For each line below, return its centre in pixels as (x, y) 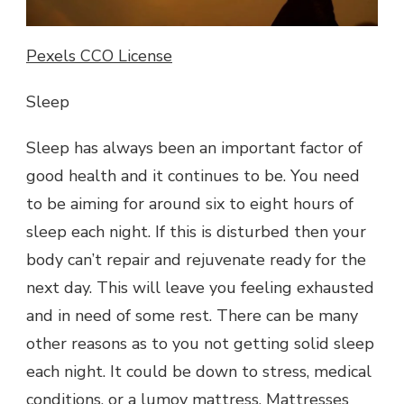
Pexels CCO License (99, 55)
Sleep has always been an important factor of (194, 147)
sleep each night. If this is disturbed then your (196, 231)
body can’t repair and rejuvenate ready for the (196, 259)
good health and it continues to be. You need (193, 175)
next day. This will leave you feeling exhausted (200, 287)
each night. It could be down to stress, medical (199, 371)
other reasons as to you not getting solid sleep (200, 343)
